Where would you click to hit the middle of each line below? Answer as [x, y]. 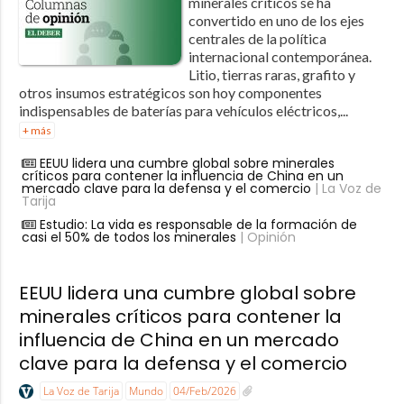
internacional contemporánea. [280, 57]
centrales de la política [257, 39]
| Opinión [266, 238]
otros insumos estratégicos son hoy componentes [170, 93]
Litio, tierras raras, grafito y [271, 75]
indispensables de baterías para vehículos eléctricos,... [183, 111]
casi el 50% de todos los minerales [129, 238]
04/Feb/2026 [204, 391]
